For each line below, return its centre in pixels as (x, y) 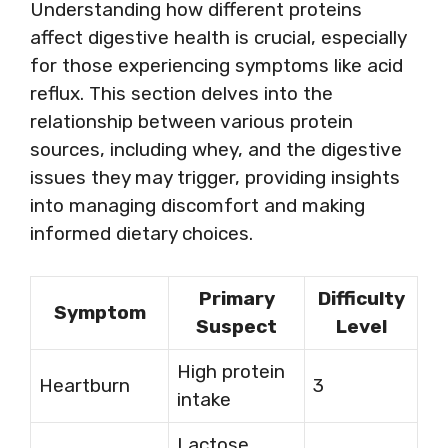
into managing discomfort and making (197, 205)
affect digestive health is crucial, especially (218, 37)
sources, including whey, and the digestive (216, 149)
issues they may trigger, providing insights (215, 177)
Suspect (236, 326)
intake (204, 399)
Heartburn (84, 385)
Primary (236, 298)
